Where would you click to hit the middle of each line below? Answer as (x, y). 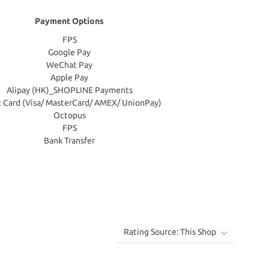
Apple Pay (69, 77)
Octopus (69, 115)
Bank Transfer (69, 141)
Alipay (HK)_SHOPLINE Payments (69, 90)
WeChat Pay (69, 65)
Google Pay (69, 52)
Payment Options (69, 21)
